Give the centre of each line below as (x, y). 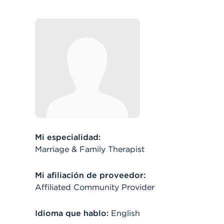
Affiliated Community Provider (95, 187)
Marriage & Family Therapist (90, 149)
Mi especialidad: (68, 137)
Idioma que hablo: (72, 213)
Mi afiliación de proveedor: (90, 175)
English (125, 213)
